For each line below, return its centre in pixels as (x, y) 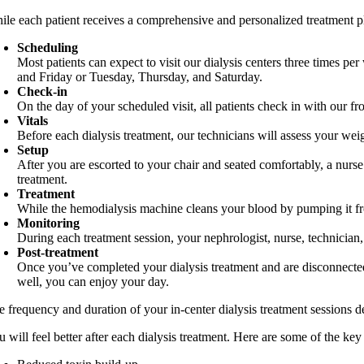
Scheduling (48, 48)
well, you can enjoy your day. (93, 282)
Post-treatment (58, 252)
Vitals (33, 121)
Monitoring (49, 223)
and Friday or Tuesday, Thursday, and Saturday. (140, 77)
